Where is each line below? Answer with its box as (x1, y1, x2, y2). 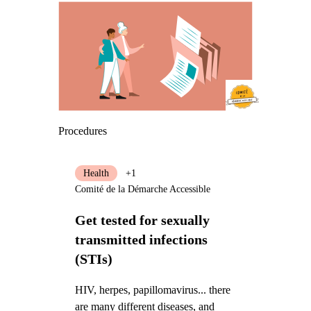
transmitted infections (74, 231, 208, 247)
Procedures (58, 124, 107, 137)
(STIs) (74, 251, 112, 267)
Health (83, 167, 109, 178)
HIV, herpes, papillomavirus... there (74, 283, 230, 296)
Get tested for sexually (74, 212, 210, 228)
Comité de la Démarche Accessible (74, 183, 210, 194)
